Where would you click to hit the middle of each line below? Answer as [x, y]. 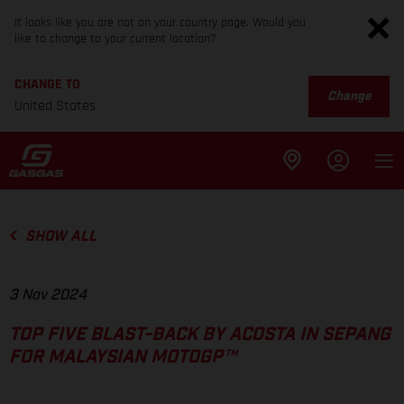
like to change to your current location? [115, 39]
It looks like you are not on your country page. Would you [160, 23]
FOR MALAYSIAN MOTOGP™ [123, 358]
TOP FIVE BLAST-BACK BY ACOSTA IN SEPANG [200, 335]
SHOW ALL [60, 236]
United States [55, 106]
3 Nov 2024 [48, 295]
